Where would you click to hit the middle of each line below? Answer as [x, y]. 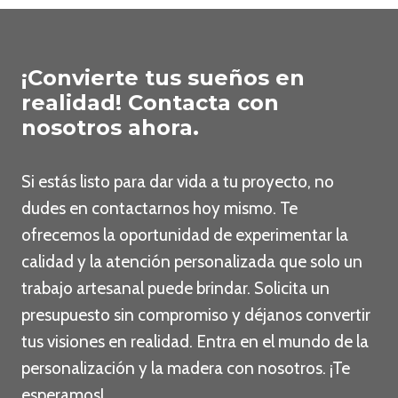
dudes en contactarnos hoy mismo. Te [159, 209]
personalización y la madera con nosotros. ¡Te [186, 369]
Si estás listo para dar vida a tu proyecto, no [178, 182]
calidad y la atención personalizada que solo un [192, 262]
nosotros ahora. [110, 128]
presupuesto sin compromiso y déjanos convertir [196, 315]
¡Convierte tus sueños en [163, 78]
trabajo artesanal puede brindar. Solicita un [175, 289]
